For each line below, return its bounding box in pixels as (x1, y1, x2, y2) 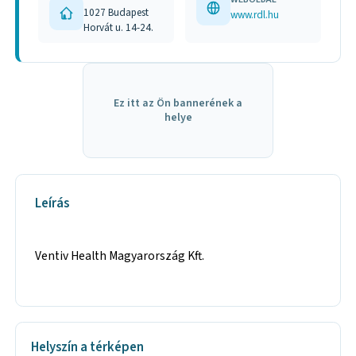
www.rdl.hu (230, 7, 280, 23)
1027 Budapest (83, 5, 149, 21)
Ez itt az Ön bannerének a (114, 95, 242, 112)
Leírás (35, 193, 70, 213)
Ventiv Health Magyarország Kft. (35, 246, 205, 265)
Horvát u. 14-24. (83, 20, 154, 36)
